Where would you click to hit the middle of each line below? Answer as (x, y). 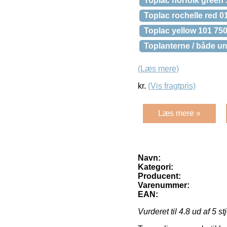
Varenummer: (164, 185)
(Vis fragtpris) (172, 86)
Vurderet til (158, 212)
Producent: (159, 176)
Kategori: (156, 167)
